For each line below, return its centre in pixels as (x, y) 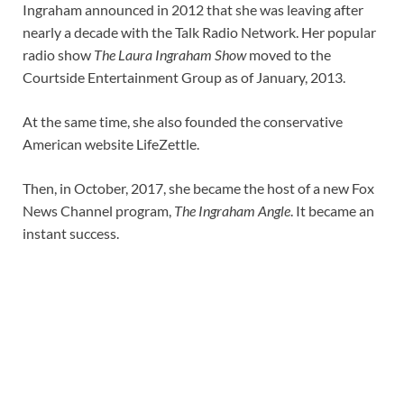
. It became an (332, 211)
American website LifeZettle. (111, 144)
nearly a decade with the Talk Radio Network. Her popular (199, 32)
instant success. (71, 234)
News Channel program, (98, 211)
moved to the (289, 55)
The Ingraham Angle (232, 211)
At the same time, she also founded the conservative (183, 122)
